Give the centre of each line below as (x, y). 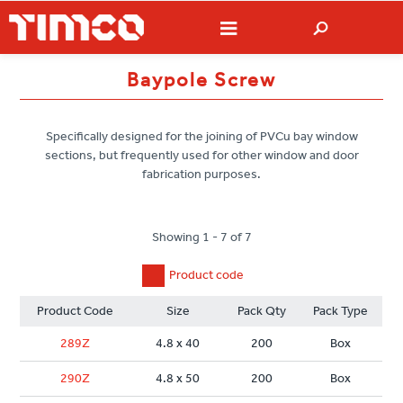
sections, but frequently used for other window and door (201, 156)
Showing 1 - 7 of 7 (201, 237)
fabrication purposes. (201, 175)
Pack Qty (262, 311)
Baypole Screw (201, 81)
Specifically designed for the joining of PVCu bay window (201, 137)
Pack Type (341, 311)
